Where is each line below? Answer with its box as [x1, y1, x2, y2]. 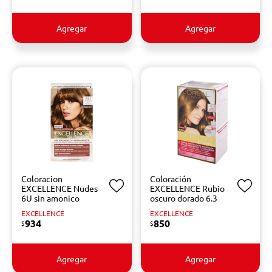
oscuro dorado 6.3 [149, 192, 217, 203]
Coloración [149, 173, 191, 184]
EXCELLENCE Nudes [21, 183, 98, 194]
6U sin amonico [21, 192, 80, 203]
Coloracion [21, 173, 63, 184]
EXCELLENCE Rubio [149, 183, 225, 194]
